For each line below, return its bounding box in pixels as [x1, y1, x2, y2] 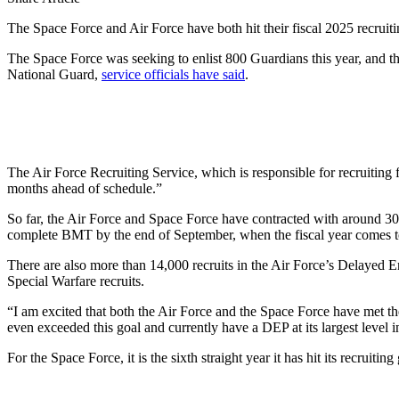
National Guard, [7, 66, 102, 82]
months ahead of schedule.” [7, 180, 162, 196]
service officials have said [102, 66, 245, 82]
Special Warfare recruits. [7, 273, 144, 289]
